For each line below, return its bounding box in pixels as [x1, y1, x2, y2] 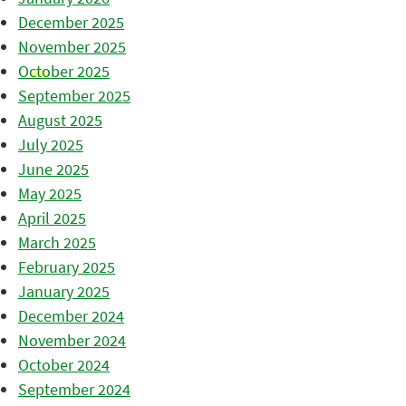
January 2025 [18, 281, 110, 303]
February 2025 [18, 256, 115, 278]
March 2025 [18, 232, 96, 254]
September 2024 [18, 379, 130, 401]
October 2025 [18, 61, 110, 82]
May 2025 [18, 183, 82, 205]
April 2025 [18, 208, 86, 229]
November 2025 [18, 36, 126, 58]
